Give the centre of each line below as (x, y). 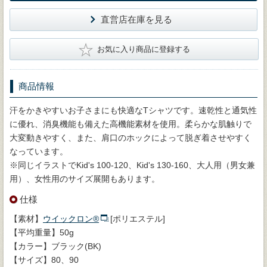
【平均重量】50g (42, 232)
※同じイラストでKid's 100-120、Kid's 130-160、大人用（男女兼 (132, 165)
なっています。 (39, 151)
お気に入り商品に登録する (143, 49)
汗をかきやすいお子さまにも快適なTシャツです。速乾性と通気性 (133, 110)
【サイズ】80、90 (44, 260)
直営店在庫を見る (136, 19)
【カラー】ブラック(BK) (55, 246)
